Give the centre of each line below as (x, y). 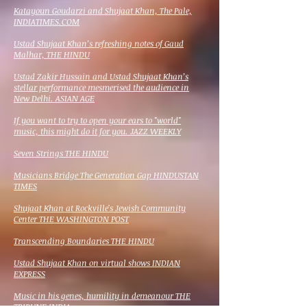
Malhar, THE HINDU (52, 54)
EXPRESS (29, 273)
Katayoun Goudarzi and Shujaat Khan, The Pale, (103, 10)
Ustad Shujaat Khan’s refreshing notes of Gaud (99, 43)
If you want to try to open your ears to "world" (97, 120)
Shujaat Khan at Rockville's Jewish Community (100, 208)
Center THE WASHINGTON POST (71, 219)
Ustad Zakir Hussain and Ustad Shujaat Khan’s (101, 76)
